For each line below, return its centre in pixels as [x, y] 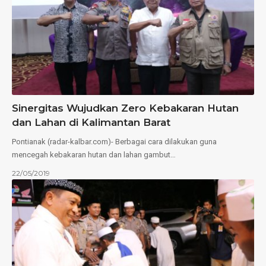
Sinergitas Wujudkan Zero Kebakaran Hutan [125, 108]
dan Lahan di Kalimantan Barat [91, 122]
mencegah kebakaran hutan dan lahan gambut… [94, 154]
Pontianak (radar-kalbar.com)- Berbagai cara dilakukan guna [114, 141]
